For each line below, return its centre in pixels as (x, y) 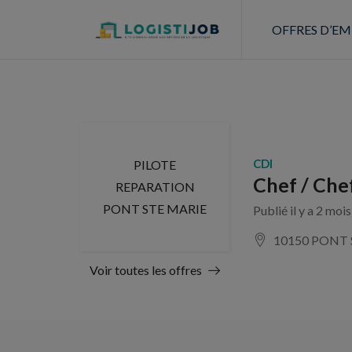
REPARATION (155, 187)
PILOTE (155, 165)
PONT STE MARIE (155, 209)
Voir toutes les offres (146, 270)
